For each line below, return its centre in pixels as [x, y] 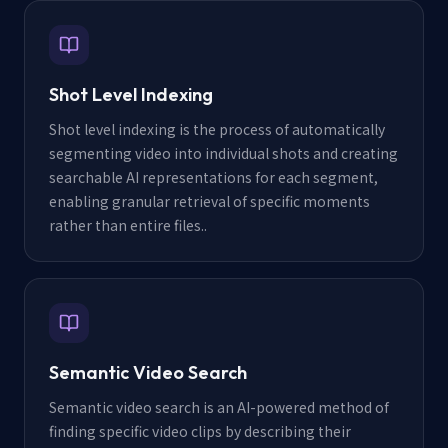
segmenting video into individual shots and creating [223, 153]
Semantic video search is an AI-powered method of [219, 407]
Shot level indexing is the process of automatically [217, 129]
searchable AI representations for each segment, [213, 177]
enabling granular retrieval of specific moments [209, 201]
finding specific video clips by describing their [200, 431]
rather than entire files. [126, 225]
